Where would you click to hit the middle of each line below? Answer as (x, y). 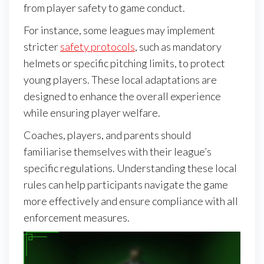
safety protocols (98, 46)
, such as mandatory (178, 46)
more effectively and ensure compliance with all (131, 201)
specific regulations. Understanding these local (130, 168)
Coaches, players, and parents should (107, 135)
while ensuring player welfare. (92, 112)
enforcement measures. (77, 217)
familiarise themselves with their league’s (118, 151)
